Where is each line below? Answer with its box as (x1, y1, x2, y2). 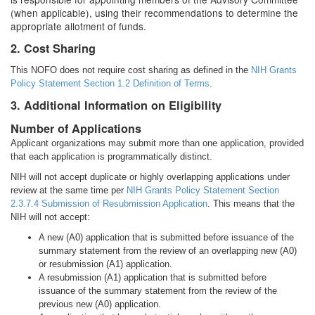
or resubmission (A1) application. (39, 259, 172, 269)
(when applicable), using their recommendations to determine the (11, 6, 298, 20)
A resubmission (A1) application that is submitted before (39, 272, 266, 283)
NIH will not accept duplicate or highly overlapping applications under (11, 172, 290, 182)
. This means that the (207, 198, 295, 209)
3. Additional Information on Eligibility (11, 97, 221, 113)
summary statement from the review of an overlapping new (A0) (39, 245, 297, 256)
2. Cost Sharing (11, 40, 96, 56)
